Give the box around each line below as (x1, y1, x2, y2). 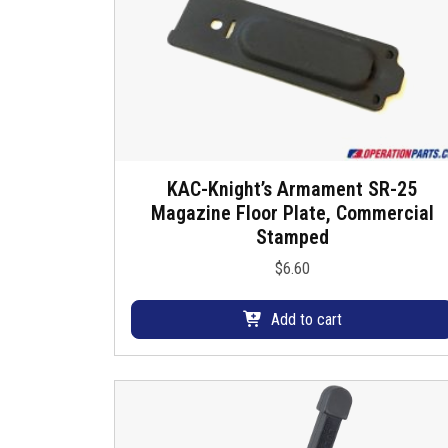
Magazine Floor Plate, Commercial (150, 201, 434, 225)
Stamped (255, 225, 329, 249)
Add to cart (270, 310, 342, 330)
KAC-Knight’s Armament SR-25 (167, 177, 417, 201)
